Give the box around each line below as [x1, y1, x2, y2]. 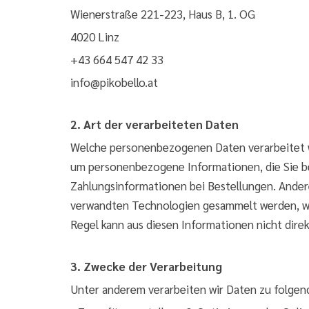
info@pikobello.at [70, 74, 158, 90]
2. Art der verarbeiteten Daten [70, 117, 239, 132]
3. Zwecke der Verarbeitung [70, 259, 222, 274]
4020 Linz [70, 29, 119, 44]
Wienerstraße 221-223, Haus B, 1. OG [70, 6, 255, 21]
